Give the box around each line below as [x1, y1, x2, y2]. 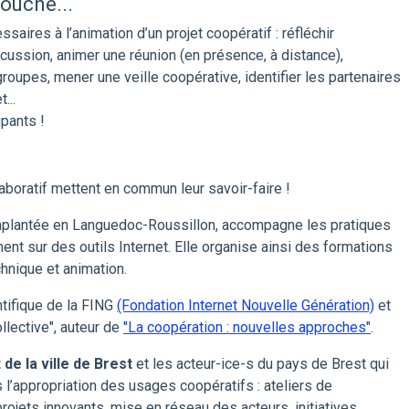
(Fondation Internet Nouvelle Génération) [117, 297, 374, 314]
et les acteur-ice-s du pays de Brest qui [132, 355, 389, 372]
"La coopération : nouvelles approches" [123, 319, 371, 336]
